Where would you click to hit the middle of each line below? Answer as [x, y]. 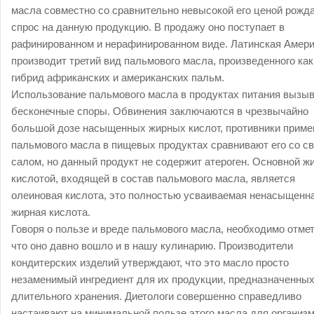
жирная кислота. [51, 212]
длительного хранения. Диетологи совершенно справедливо [156, 296]
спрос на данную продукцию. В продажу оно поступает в [148, 27]
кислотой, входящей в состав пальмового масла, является [153, 178]
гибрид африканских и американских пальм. [118, 77]
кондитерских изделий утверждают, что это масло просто [150, 262]
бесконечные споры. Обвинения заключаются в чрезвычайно [160, 111]
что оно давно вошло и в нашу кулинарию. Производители [152, 246]
